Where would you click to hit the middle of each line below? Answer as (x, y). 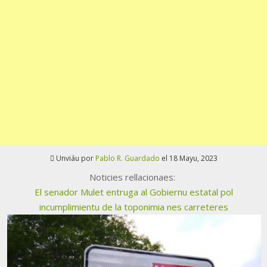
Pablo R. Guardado (127, 159)
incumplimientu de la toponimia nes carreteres (133, 207)
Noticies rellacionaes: (133, 177)
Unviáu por (75, 159)
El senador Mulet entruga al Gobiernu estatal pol (133, 192)
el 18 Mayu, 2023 (188, 159)
